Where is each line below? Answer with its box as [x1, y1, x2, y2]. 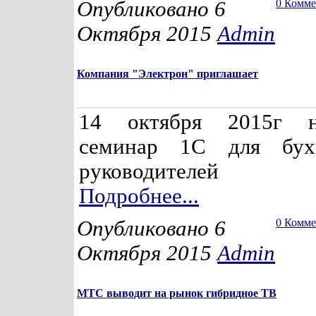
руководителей [79, 159, 219, 183]
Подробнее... [79, 184, 199, 208]
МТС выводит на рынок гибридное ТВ [77, 287, 276, 299]
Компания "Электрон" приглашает [77, 68, 258, 80]
